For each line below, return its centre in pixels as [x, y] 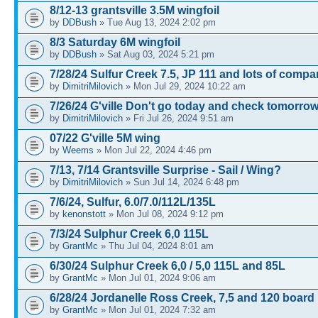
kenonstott [84, 214]
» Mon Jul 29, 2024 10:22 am [184, 87]
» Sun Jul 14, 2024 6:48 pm [181, 182]
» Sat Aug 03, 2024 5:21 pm [155, 55]
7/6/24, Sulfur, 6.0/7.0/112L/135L [133, 202]
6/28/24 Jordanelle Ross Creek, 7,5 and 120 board [182, 298]
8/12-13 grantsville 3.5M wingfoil [135, 11]
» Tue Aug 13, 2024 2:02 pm [156, 23]
